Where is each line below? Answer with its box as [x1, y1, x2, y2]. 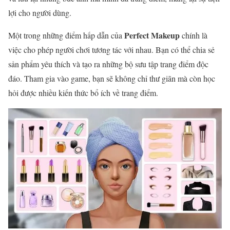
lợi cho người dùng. [8, 7, 71, 18]
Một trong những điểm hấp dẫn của [8, 30, 124, 41]
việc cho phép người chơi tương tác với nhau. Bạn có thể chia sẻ [8, 44, 215, 55]
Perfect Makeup [124, 29, 180, 42]
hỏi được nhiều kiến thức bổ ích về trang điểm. [8, 87, 158, 99]
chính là [180, 30, 207, 41]
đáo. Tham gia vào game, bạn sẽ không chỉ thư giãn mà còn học [8, 73, 215, 84]
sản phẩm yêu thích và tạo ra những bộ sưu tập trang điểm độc [8, 59, 208, 70]
